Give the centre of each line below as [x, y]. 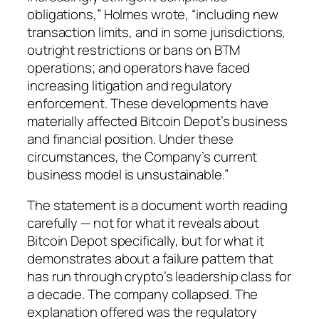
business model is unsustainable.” [128, 174]
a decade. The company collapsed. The [143, 294]
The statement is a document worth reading [157, 205]
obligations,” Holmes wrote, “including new [153, 14]
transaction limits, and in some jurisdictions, [157, 32]
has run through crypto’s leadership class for [159, 277]
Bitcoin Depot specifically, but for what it [146, 241]
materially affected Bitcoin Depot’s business [157, 121]
